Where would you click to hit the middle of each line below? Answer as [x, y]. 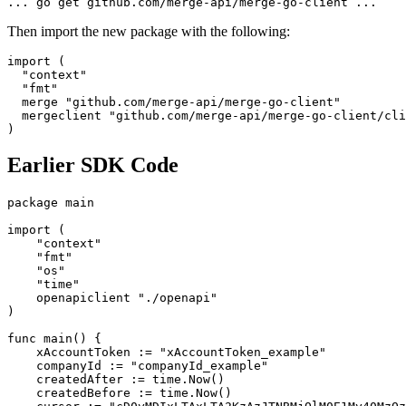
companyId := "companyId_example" [138, 366]
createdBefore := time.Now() [120, 393]
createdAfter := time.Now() [116, 380]
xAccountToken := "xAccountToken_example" [167, 353]
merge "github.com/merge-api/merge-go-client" [178, 101]
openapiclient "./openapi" [112, 298]
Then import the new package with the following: [149, 31]
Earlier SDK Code [93, 165]
